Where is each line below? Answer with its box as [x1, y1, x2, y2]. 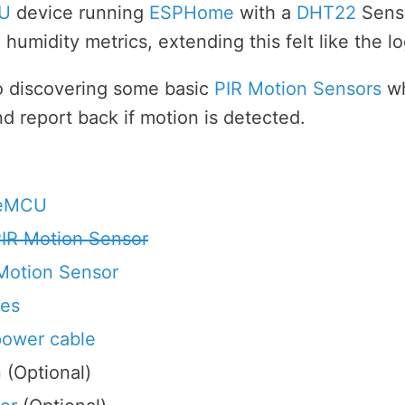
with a [234, 2, 297, 24]
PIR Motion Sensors [214, 78, 381, 99]
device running [11, 2, 149, 24]
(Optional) [2, 362, 91, 383]
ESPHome [149, 2, 234, 24]
